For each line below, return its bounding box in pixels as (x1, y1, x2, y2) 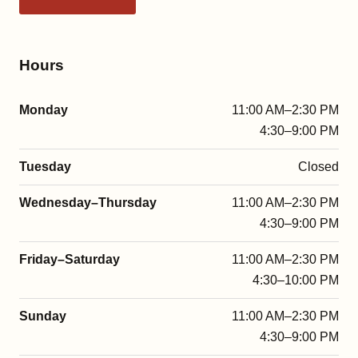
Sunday (19, 308, 66, 323)
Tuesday (19, 159, 71, 173)
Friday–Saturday (19, 252, 120, 266)
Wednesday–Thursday (19, 195, 157, 209)
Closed (298, 159, 339, 173)
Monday (19, 102, 68, 117)
